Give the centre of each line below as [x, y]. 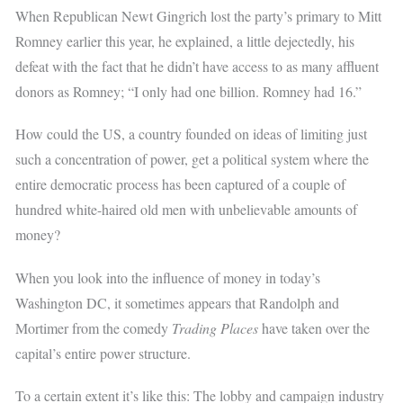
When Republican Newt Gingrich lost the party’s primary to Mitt [199, 16]
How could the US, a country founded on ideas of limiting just [192, 134]
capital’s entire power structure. [103, 353]
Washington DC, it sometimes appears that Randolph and [178, 302]
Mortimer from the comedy [94, 327]
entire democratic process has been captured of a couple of [181, 184]
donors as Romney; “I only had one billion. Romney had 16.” [189, 92]
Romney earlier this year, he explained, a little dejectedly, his [185, 41]
